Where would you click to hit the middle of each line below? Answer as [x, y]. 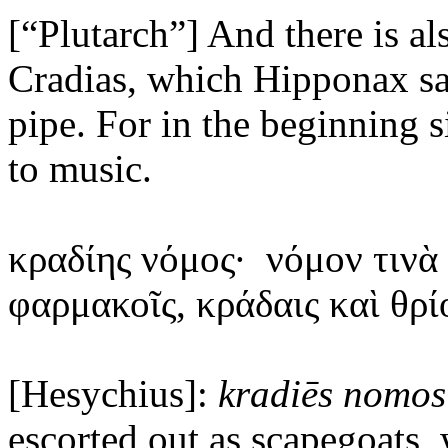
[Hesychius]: [113, 393]
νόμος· [188, 258]
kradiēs [280, 393]
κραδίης [69, 258]
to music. [80, 168]
